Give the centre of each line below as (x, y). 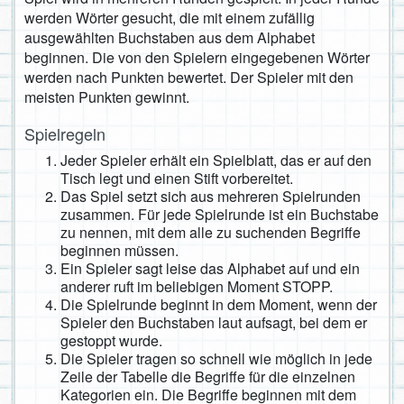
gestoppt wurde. (111, 341)
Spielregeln (65, 134)
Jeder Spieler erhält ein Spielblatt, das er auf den (216, 161)
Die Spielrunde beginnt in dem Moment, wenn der (219, 305)
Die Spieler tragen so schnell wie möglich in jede (216, 359)
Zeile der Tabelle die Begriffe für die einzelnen (208, 377)
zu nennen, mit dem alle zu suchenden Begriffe (211, 233)
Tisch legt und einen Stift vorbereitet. (177, 179)
